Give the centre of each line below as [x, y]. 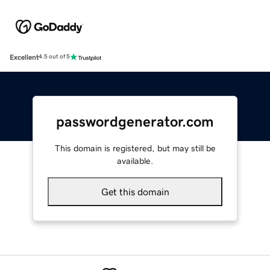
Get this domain [135, 191]
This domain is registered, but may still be [135, 148]
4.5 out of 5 [54, 57]
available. [135, 161]
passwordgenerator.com [135, 121]
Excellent [24, 57]
